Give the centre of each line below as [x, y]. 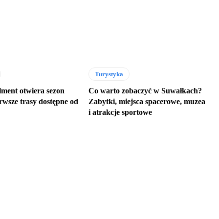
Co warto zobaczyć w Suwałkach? [145, 91]
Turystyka [109, 74]
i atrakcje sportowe [120, 112]
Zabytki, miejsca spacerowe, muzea [147, 102]
